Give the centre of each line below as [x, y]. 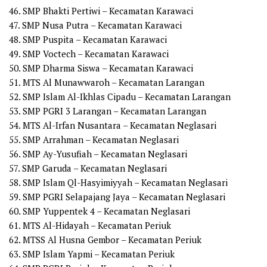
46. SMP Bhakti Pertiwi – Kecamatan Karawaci [101, 11]
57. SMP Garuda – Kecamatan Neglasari [88, 168]
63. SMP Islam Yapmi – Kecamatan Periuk [92, 254]
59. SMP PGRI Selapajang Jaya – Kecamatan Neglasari [117, 197]
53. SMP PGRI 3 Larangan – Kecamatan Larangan [108, 111]
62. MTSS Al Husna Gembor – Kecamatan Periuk [105, 240]
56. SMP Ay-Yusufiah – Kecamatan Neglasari [98, 154]
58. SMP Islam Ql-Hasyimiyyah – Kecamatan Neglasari [118, 183]
